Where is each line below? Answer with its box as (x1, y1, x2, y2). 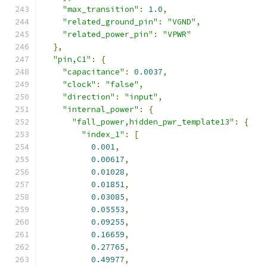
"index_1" (82, 129, 125, 139)
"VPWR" (163, 29, 191, 39)
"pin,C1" (53, 54, 91, 64)
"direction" (63, 92, 115, 102)
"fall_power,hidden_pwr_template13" (72, 117, 234, 127)
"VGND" (167, 17, 196, 27)
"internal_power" (63, 104, 139, 114)
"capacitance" (63, 67, 125, 77)
